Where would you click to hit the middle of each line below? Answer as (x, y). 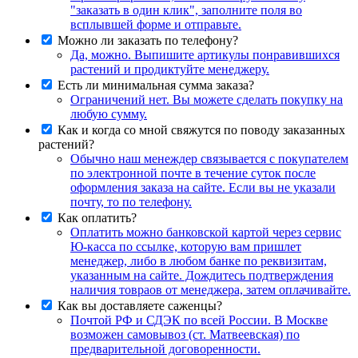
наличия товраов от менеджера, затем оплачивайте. (211, 289)
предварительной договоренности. (165, 348)
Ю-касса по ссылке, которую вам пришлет (186, 246)
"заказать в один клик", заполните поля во (186, 10)
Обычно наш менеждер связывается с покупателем (209, 158)
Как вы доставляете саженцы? (140, 305)
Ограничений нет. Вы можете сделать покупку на (207, 99)
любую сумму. (109, 113)
